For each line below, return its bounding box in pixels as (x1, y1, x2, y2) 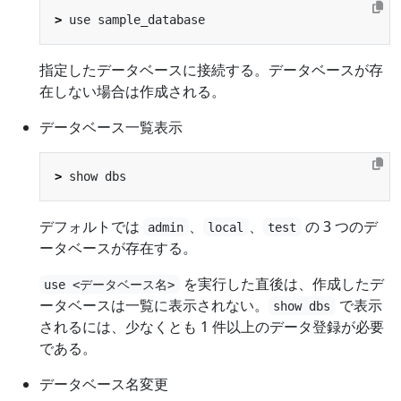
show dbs (273, 298, 331, 313)
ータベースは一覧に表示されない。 (39, 294, 269, 315)
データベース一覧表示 (39, 116, 183, 137)
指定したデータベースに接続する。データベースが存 (39, 59, 383, 80)
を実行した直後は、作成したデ (179, 273, 384, 294)
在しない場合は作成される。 (39, 81, 226, 101)
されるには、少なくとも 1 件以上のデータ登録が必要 (39, 316, 384, 337)
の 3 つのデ (301, 216, 378, 236)
